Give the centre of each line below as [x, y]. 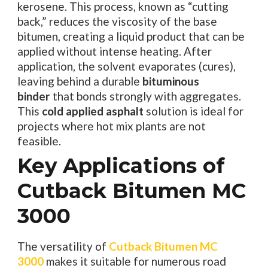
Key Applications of [121, 165]
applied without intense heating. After [114, 51]
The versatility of [63, 246]
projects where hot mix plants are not [111, 126]
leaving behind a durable [80, 81]
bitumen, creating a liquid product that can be [131, 36]
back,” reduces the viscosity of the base [117, 21]
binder [33, 96]
